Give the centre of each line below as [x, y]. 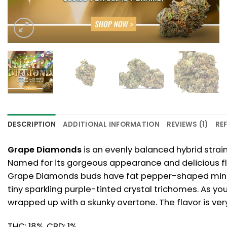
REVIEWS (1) [187, 124]
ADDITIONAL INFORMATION [111, 124]
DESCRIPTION [32, 124]
